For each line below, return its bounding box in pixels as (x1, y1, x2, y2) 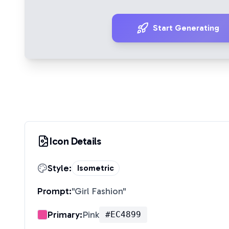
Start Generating (153, 23, 219, 33)
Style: (48, 163, 72, 174)
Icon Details (50, 135, 101, 147)
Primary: (48, 209, 82, 220)
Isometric (77, 163, 114, 173)
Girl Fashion (75, 186, 123, 197)
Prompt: (37, 186, 72, 197)
